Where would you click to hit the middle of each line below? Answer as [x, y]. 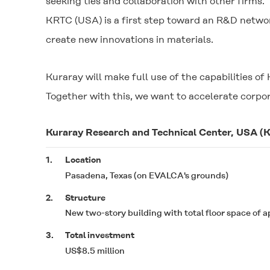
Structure [85, 197]
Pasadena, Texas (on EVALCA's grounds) [146, 175]
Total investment [99, 235]
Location [83, 160]
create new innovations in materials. [130, 39]
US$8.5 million [95, 250]
